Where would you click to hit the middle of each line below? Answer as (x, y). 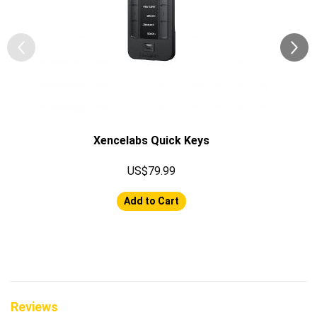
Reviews (34, 306)
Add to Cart (151, 201)
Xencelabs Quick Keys (151, 140)
